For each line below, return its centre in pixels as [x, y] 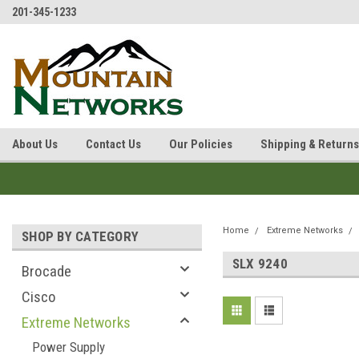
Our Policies [201, 144]
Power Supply [69, 347]
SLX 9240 [260, 264]
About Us [35, 144]
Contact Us [113, 144]
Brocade [46, 271]
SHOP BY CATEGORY [80, 236]
